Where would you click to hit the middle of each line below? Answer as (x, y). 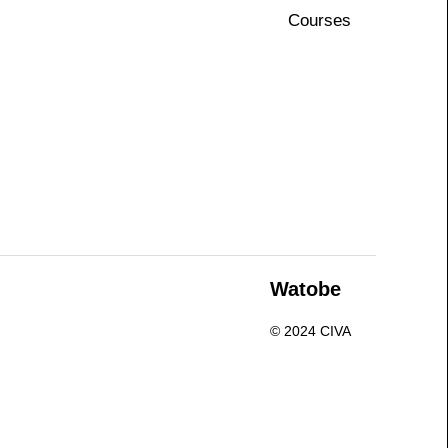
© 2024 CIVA (310, 331)
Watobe (305, 289)
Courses (319, 20)
